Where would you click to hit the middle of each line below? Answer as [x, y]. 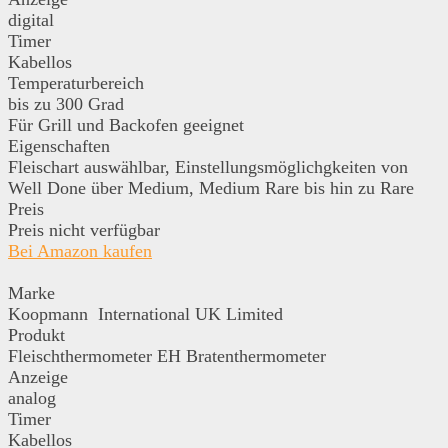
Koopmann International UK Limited [145, 313]
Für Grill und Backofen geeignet [126, 124]
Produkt [36, 334]
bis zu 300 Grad [66, 103]
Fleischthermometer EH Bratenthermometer [167, 355]
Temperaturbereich [76, 82]
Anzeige [38, 376]
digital [31, 19]
